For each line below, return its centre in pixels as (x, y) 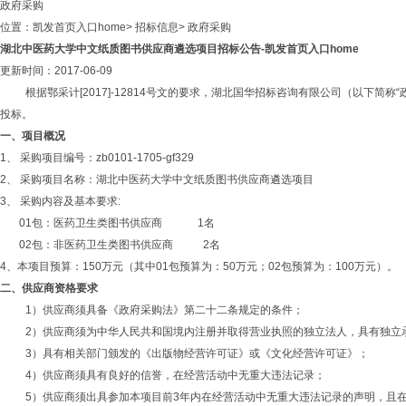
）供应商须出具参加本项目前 (102, 397)
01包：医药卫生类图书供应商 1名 (117, 223)
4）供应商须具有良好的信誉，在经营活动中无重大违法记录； (175, 375)
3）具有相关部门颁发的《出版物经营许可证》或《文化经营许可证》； (197, 353)
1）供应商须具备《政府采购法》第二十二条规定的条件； (164, 310)
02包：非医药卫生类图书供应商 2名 (124, 245)
